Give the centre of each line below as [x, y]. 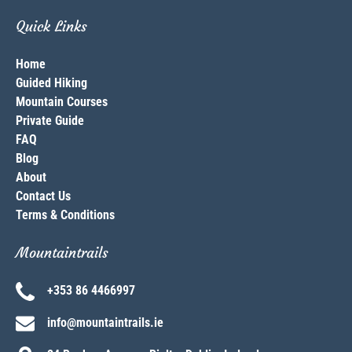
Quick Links [51, 27]
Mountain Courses [62, 102]
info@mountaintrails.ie [105, 323]
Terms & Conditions [65, 215]
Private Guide [50, 121]
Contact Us [43, 196]
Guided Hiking [51, 83]
